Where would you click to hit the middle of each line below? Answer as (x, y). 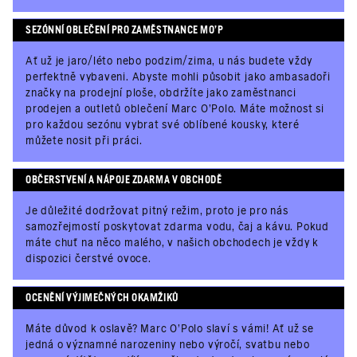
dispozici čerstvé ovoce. (88, 259)
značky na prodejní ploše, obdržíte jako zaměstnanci (161, 93)
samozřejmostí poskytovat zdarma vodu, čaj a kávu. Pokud (177, 227)
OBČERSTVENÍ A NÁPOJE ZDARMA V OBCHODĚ (124, 180)
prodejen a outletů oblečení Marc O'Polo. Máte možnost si (175, 109)
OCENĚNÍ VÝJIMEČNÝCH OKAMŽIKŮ (102, 298)
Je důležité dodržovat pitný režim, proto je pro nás (157, 211)
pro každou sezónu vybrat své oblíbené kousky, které (163, 125)
